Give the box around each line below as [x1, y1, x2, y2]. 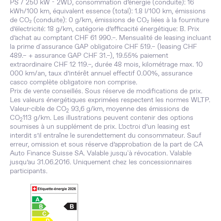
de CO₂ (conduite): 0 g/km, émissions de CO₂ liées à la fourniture [10, 15, 209, 25]
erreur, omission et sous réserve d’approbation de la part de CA [10, 140, 203, 149]
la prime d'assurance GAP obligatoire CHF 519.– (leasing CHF [10, 42, 197, 51]
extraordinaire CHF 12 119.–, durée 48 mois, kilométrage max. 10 [10, 60, 203, 69]
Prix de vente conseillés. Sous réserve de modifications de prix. [10, 86, 202, 96]
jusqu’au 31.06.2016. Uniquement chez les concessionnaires [10, 157, 192, 167]
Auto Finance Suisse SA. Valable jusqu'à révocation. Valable [10, 148, 191, 158]
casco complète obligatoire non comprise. [10, 77, 137, 87]
